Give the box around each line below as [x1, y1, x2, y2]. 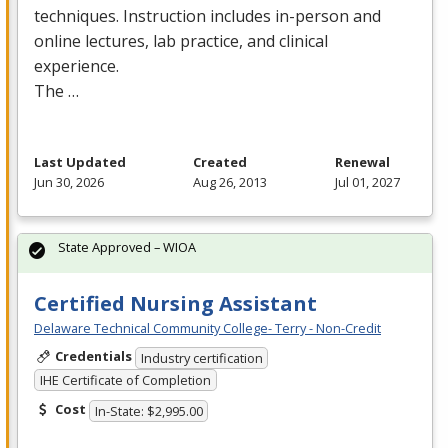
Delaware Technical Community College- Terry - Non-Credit [34, 319, 381, 338]
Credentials [54, 347, 132, 366]
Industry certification [140, 348, 263, 367]
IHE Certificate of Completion [39, 371, 211, 390]
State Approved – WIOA [58, 238, 196, 257]
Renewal [334, 153, 390, 172]
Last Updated [34, 153, 126, 172]
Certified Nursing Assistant [34, 290, 317, 318]
